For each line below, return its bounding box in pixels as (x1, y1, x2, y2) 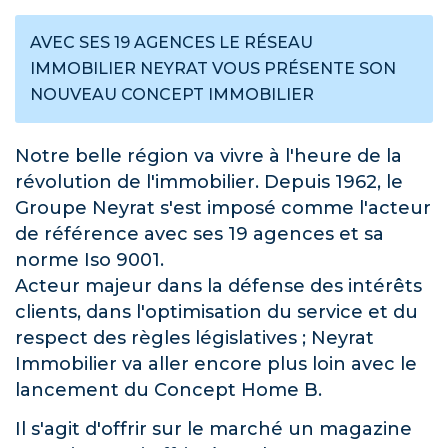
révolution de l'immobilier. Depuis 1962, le (15, 171, 403, 193)
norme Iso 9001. (15, 249, 164, 271)
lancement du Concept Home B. (15, 379, 322, 401)
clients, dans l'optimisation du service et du (15, 301, 418, 323)
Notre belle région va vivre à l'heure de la (15, 145, 402, 167)
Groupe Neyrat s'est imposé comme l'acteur (15, 197, 431, 219)
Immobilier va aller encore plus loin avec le (15, 353, 417, 375)
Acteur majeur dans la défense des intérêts (15, 275, 422, 297)
